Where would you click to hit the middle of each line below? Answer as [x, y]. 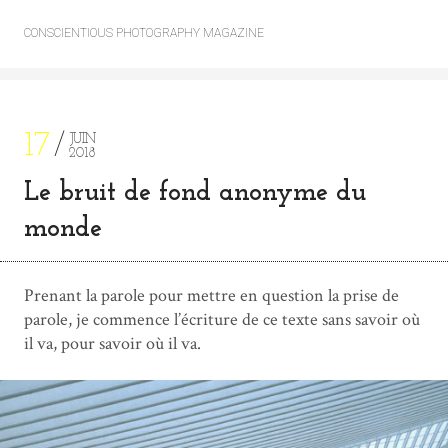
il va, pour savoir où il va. [112, 343]
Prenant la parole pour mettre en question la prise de [211, 295]
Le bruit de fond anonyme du [195, 193]
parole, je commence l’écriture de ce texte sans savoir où [222, 319]
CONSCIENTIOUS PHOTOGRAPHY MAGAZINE [144, 33]
